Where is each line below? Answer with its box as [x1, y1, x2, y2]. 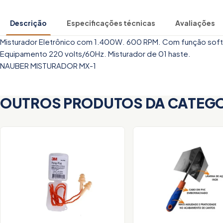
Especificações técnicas [67, 18, 155, 27]
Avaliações [175, 18, 215, 27]
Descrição [10, 18, 47, 27]
